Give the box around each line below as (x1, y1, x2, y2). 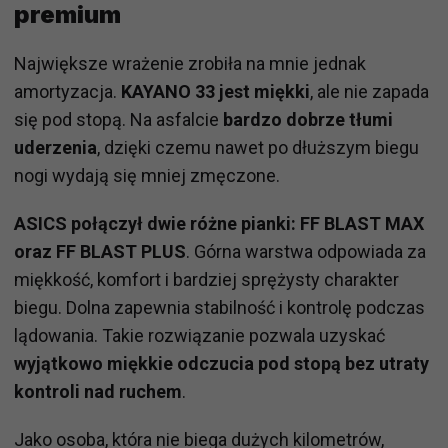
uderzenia (14, 137, 97, 159)
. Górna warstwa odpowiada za (186, 241, 426, 263)
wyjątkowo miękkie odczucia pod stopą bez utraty (14, 353, 429, 375)
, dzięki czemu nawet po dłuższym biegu (97, 137, 419, 159)
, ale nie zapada (310, 81, 429, 103)
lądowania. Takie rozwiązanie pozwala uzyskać (14, 325, 385, 347)
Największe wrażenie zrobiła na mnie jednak (14, 53, 366, 75)
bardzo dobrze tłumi (223, 109, 393, 131)
